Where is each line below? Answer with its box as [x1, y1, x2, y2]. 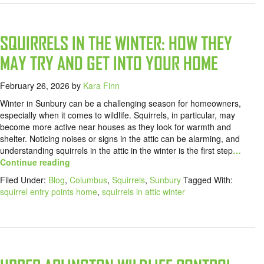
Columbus [70, 174, 107, 186]
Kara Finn [83, 80, 120, 92]
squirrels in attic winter [102, 186, 185, 198]
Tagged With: [183, 174, 233, 186]
